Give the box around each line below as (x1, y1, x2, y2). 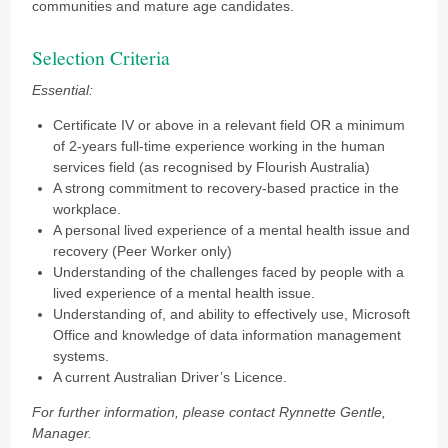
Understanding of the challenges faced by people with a (53, 263, 405, 280)
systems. (53, 347, 110, 364)
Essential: (32, 81, 94, 98)
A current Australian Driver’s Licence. (53, 368, 288, 385)
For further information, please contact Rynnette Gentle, (32, 403, 387, 420)
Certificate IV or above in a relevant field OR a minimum (53, 116, 406, 133)
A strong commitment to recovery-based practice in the (53, 179, 400, 196)
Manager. (32, 424, 93, 441)
